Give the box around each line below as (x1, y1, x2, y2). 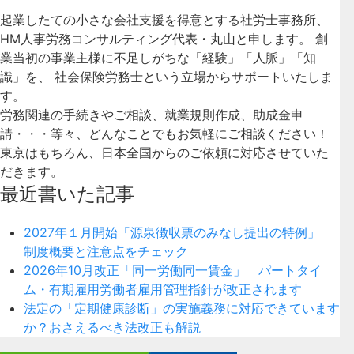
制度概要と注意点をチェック (24, 243, 188, 259)
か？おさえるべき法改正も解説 (24, 318, 201, 335)
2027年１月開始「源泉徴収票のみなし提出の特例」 (24, 224, 333, 240)
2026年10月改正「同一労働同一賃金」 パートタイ (24, 262, 322, 278)
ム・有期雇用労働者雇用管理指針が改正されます (24, 281, 302, 297)
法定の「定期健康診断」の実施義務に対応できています (24, 299, 340, 316)
